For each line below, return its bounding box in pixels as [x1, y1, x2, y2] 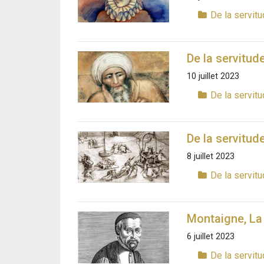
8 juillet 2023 [187, 151, 235, 162]
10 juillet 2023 [187, 71, 239, 81]
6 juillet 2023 [187, 232, 235, 242]
